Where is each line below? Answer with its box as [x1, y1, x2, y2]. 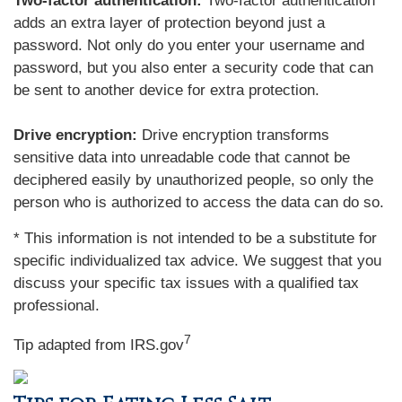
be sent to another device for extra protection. [13, 82, 319, 99]
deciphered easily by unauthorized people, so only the [13, 171, 373, 188]
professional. [13, 297, 100, 314]
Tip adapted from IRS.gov [13, 336, 184, 354]
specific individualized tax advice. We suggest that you [13, 252, 381, 269]
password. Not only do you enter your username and [13, 37, 364, 54]
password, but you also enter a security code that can [13, 59, 373, 76]
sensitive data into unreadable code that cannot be [13, 149, 350, 166]
